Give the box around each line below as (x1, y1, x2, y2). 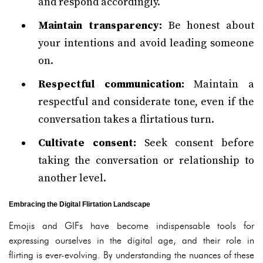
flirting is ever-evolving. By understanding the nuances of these (9, 249, 254, 261)
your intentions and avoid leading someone (38, 36, 254, 50)
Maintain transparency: (38, 19, 162, 32)
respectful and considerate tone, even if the (38, 95, 254, 109)
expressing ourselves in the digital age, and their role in (9, 235, 254, 246)
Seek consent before (136, 136, 254, 150)
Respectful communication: (38, 77, 184, 91)
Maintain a (184, 77, 255, 91)
